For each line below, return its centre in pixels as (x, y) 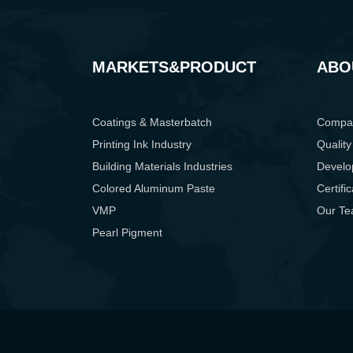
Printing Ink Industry (142, 145)
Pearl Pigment (127, 233)
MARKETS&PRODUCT (174, 67)
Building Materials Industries (162, 167)
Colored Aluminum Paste (154, 189)
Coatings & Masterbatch (152, 123)
